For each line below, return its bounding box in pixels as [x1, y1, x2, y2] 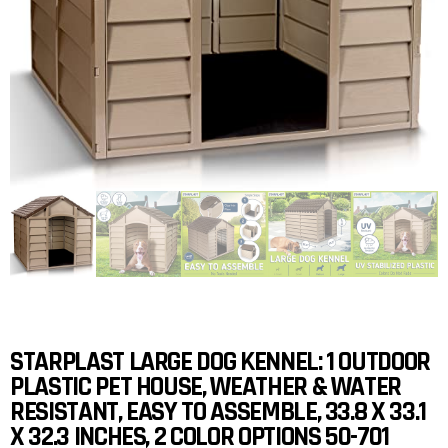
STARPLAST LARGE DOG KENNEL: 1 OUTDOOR [10, 345, 431, 380]
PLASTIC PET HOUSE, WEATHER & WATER [10, 370, 402, 405]
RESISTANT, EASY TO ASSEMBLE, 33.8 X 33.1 [10, 395, 426, 430]
